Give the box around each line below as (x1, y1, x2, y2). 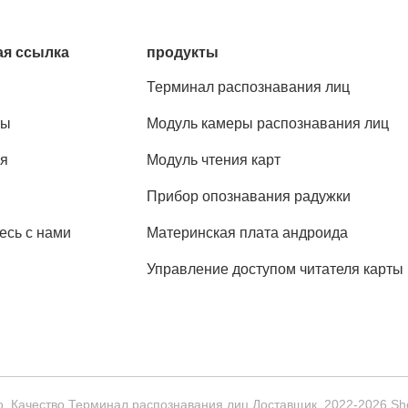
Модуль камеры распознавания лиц (147, 116, 390, 131)
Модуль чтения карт (147, 152, 281, 168)
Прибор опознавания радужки (147, 189, 352, 204)
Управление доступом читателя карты (147, 261, 404, 277)
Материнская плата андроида (147, 225, 349, 240)
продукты (147, 45, 219, 60)
